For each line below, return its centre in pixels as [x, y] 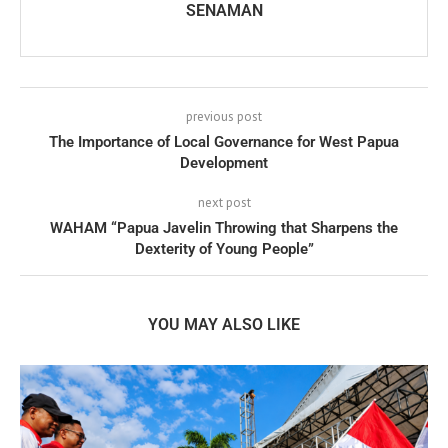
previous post [224, 116]
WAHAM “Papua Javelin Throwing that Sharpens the [224, 227]
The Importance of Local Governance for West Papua [224, 141]
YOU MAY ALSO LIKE [224, 324]
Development [224, 162]
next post [224, 202]
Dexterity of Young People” [224, 248]
